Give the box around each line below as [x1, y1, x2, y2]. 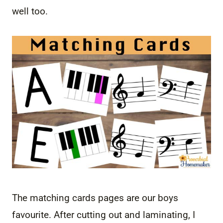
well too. [12, 5, 48, 17]
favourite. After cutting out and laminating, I [12, 209, 195, 221]
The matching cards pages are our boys [12, 192, 178, 204]
